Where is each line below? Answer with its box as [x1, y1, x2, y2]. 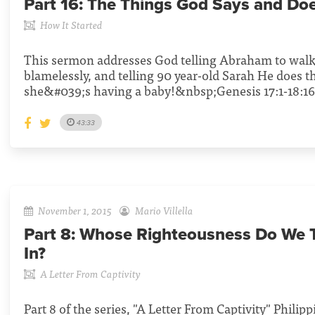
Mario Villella [134, 202, 193, 219]
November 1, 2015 [38, 202, 112, 219]
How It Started [40, 16, 103, 32]
